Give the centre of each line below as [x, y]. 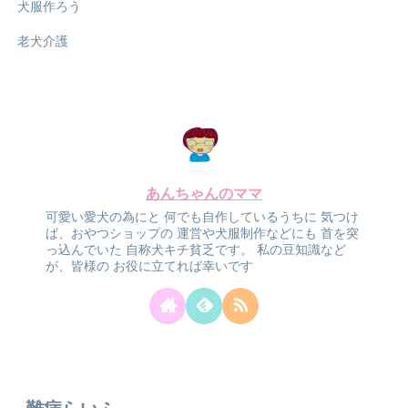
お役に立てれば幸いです [182, 266]
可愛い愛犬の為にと [103, 217]
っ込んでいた [84, 250]
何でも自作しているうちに [239, 217]
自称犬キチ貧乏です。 [188, 250]
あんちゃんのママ [204, 194]
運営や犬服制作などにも [245, 234]
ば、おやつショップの [110, 234]
